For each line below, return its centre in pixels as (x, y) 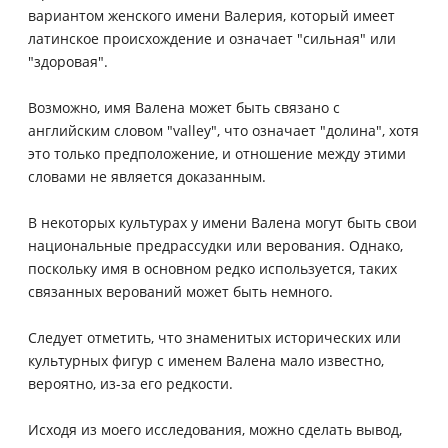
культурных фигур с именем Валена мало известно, (206, 360)
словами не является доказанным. (147, 176)
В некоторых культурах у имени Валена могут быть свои (222, 222)
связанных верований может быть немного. (180, 291)
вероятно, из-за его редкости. (130, 383)
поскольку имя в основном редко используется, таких (212, 268)
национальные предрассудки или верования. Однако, (215, 245)
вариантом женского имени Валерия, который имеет (211, 15)
